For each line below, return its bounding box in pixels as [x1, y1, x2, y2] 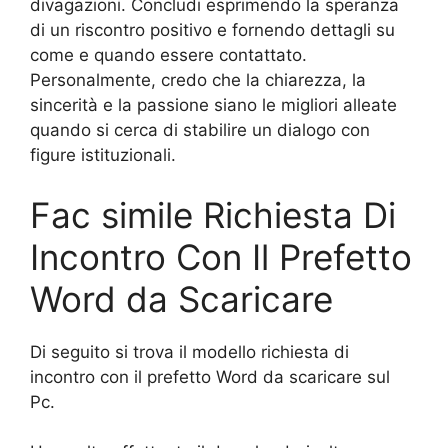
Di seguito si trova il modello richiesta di [30, 341, 349, 362]
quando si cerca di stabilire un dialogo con [30, 120, 370, 141]
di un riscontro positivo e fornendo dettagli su [30, 20, 395, 41]
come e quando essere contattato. [30, 45, 307, 66]
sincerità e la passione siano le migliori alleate [30, 95, 397, 116]
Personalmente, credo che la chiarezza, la [30, 70, 366, 91]
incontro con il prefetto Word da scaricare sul [30, 366, 390, 387]
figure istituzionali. [30, 145, 176, 166]
